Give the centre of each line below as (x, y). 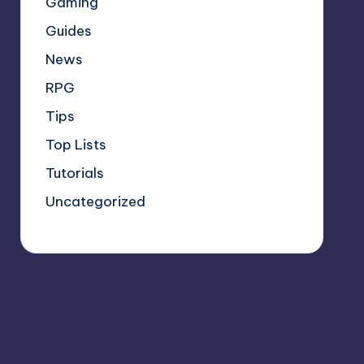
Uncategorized (95, 201)
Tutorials (74, 173)
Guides (68, 30)
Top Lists (76, 144)
